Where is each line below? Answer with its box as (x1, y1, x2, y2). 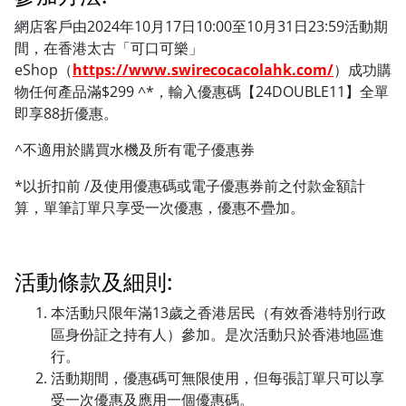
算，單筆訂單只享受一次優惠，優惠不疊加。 (14, 197, 304, 217)
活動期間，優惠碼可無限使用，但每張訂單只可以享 (51, 367, 384, 388)
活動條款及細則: (14, 266, 172, 296)
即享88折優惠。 (14, 102, 118, 123)
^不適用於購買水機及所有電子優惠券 (14, 139, 255, 159)
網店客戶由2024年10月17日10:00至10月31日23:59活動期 (14, 15, 388, 36)
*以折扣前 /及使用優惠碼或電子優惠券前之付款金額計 (14, 175, 365, 196)
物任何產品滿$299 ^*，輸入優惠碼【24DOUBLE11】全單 (14, 81, 389, 101)
